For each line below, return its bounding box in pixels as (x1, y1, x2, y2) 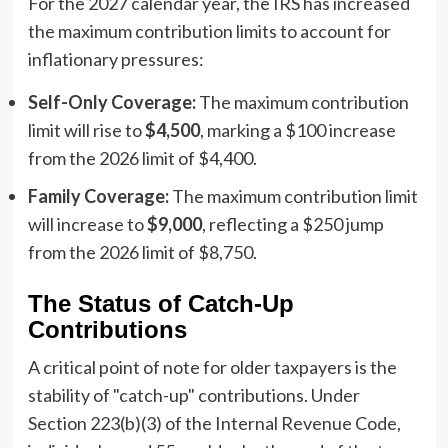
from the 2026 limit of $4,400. (27, 146, 257, 169)
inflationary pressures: (27, 47, 204, 70)
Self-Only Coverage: (27, 90, 196, 113)
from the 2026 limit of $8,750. (27, 240, 257, 263)
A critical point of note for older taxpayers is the (27, 355, 397, 378)
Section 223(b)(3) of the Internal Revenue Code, (27, 411, 401, 434)
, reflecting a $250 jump (201, 212, 384, 235)
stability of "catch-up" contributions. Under (27, 383, 360, 406)
